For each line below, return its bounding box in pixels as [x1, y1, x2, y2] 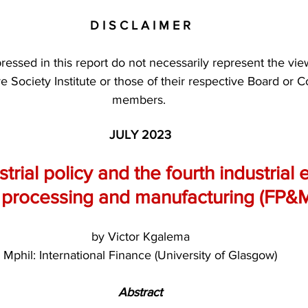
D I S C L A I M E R [90, 18, 190, 32]
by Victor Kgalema [91, 229, 190, 243]
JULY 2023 [109, 127, 171, 142]
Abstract [118, 285, 162, 299]
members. [111, 92, 169, 107]
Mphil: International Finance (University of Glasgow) [3, 247, 277, 262]
